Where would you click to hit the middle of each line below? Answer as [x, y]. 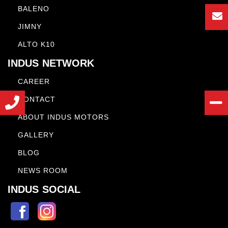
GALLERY [36, 135]
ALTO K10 [36, 44]
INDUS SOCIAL [44, 189]
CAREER [34, 81]
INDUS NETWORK [51, 63]
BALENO [34, 9]
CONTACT [37, 99]
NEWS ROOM [43, 170]
